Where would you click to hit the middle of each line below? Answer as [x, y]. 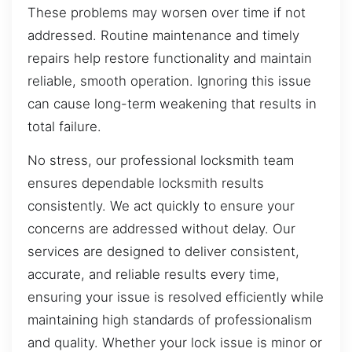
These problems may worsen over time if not [167, 12]
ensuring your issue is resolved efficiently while [176, 297]
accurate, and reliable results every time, [154, 275]
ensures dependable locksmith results [146, 183]
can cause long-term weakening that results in [172, 103]
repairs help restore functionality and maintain [170, 58]
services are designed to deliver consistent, [163, 252]
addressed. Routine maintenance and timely [163, 35]
